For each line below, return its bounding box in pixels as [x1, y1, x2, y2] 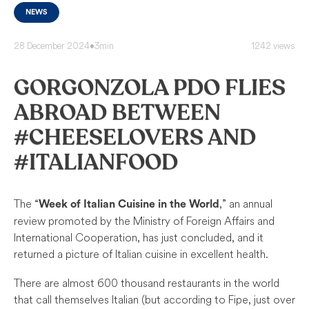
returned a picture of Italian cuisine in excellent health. [14, 247, 268, 261]
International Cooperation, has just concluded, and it [14, 230, 263, 245]
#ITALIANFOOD [14, 147, 178, 178]
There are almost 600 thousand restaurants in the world [14, 275, 279, 290]
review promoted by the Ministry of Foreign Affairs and [14, 214, 275, 228]
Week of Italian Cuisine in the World [39, 199, 219, 210]
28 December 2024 [14, 39, 90, 51]
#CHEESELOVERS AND [14, 122, 256, 153]
